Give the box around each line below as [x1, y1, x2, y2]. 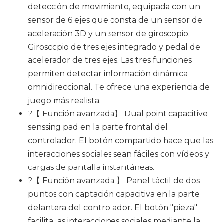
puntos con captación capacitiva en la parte [28, 189, 200, 199]
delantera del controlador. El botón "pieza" [28, 203, 197, 213]
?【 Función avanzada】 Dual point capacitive [28, 109, 208, 119]
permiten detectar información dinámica [28, 69, 188, 79]
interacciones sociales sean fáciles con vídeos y [28, 149, 209, 159]
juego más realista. [28, 96, 101, 106]
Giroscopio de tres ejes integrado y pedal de [28, 42, 200, 52]
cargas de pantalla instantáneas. [28, 163, 154, 172]
